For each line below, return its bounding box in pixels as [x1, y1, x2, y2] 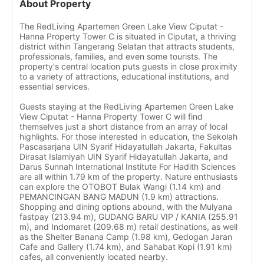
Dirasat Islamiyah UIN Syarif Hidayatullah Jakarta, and [19, 151, 228, 161]
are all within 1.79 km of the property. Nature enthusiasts [19, 171, 237, 181]
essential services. [19, 81, 90, 91]
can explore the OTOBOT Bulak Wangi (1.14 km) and [19, 181, 221, 192]
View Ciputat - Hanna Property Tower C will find [19, 111, 203, 121]
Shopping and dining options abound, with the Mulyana [19, 202, 232, 212]
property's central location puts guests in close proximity [19, 61, 237, 71]
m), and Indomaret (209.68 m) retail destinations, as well [19, 222, 237, 232]
